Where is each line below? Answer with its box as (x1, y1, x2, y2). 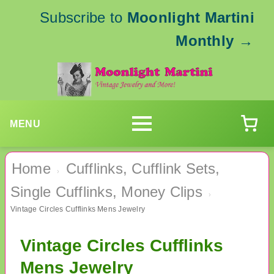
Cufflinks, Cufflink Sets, (65, 160, 220, 177)
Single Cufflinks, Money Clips (10, 183, 202, 201)
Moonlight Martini (127, 9, 254, 26)
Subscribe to (39, 9, 127, 26)
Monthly (176, 32, 234, 49)
